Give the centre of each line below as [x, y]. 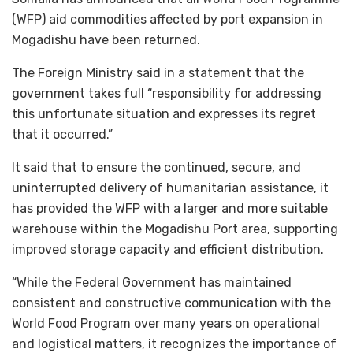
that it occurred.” [62, 134]
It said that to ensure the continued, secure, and [156, 167]
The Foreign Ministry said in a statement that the [158, 72]
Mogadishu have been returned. [106, 39]
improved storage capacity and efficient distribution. [168, 249]
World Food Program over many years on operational [166, 323]
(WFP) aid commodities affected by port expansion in [167, 19]
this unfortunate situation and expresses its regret [164, 113]
